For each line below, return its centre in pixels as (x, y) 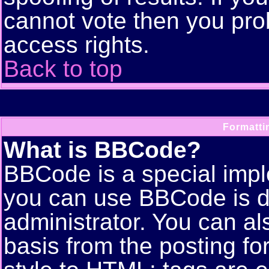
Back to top (63, 69)
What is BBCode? (102, 150)
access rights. (77, 45)
